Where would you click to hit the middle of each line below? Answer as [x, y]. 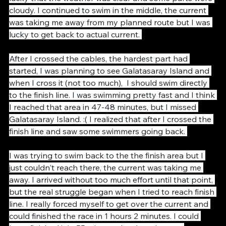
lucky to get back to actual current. [75, 51]
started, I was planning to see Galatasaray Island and [110, 88]
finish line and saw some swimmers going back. [98, 148]
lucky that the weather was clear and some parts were [112, 15]
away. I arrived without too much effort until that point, [112, 197]
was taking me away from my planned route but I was [111, 39]
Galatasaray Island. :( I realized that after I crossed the [111, 136]
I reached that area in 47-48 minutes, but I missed [104, 124]
